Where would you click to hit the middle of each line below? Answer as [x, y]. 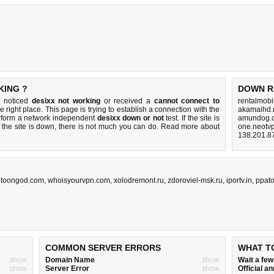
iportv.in [239, 180]
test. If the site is [192, 118]
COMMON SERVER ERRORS [103, 248]
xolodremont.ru [139, 180]
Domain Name [70, 260]
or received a [127, 101]
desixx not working [66, 101]
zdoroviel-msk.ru [195, 180]
